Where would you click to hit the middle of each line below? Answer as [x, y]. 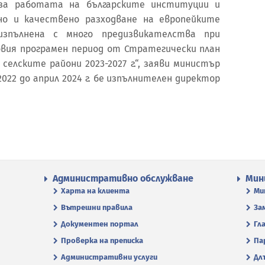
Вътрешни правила [97, 207]
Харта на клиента [95, 190]
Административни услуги [109, 257]
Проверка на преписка [102, 240]
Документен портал [100, 224]
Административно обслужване [123, 178]
